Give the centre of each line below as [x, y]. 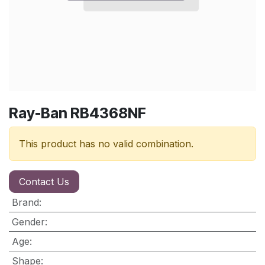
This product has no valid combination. [106, 143]
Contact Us [44, 181]
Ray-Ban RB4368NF [77, 113]
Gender [28, 222]
